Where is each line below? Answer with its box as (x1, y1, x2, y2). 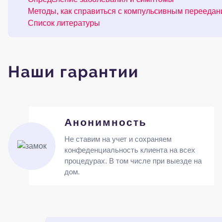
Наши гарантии (8, 62, 139, 81)
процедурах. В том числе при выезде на (64, 157, 202, 165)
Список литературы (28, 19, 100, 27)
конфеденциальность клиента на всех (64, 146, 195, 154)
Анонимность (64, 116, 147, 128)
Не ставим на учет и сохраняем (64, 135, 171, 143)
